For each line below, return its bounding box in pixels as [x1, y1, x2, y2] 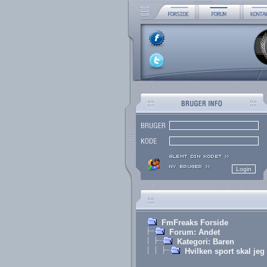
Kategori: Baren [176, 237, 234, 246]
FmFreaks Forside [161, 218, 228, 227]
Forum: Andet [169, 228, 220, 237]
